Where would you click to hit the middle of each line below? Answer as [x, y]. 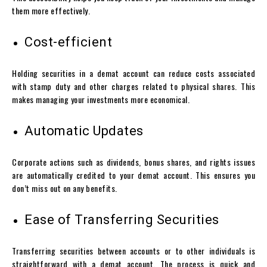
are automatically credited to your [75, 175]
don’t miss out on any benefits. [65, 188]
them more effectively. [51, 11]
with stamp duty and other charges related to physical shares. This [133, 86]
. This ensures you [223, 175]
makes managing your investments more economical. [101, 100]
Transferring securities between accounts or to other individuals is [133, 251]
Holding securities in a [55, 73]
